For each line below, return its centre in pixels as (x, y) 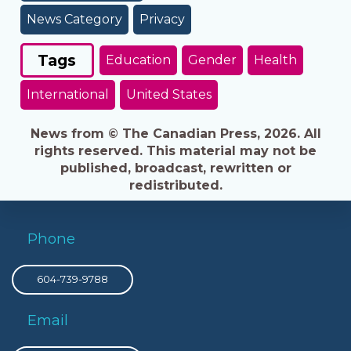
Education (138, 60)
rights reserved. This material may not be (175, 150)
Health (276, 60)
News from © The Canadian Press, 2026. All (175, 133)
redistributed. (175, 185)
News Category (74, 19)
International (67, 95)
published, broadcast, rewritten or (175, 168)
